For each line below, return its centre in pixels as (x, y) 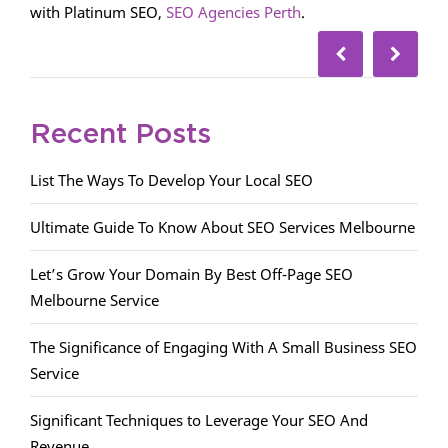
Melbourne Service (94, 300)
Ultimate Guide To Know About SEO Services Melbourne (222, 227)
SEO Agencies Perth (233, 12)
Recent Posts (120, 135)
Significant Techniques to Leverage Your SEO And (199, 420)
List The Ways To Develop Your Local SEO (171, 180)
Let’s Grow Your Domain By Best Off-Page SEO (191, 274)
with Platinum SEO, (98, 12)
